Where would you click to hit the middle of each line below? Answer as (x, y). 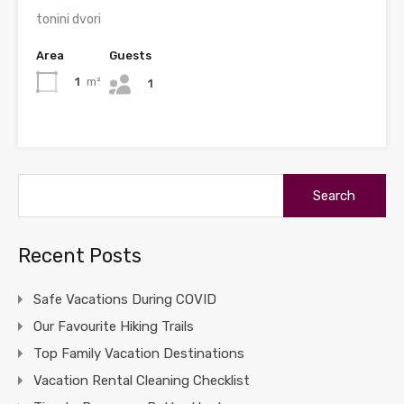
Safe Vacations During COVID (125, 299)
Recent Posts (80, 255)
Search (304, 182)
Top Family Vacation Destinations (139, 353)
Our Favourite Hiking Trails (114, 326)
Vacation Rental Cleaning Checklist (142, 380)
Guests (130, 55)
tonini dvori (69, 19)
